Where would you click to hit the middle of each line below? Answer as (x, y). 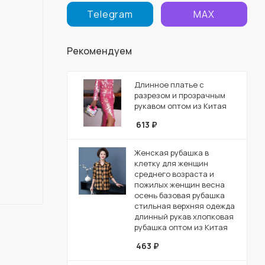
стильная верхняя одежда (185, 206)
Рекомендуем (99, 51)
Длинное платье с (169, 84)
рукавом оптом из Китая (180, 106)
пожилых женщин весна (180, 184)
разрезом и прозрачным (180, 95)
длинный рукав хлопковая (184, 216)
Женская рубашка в (172, 152)
